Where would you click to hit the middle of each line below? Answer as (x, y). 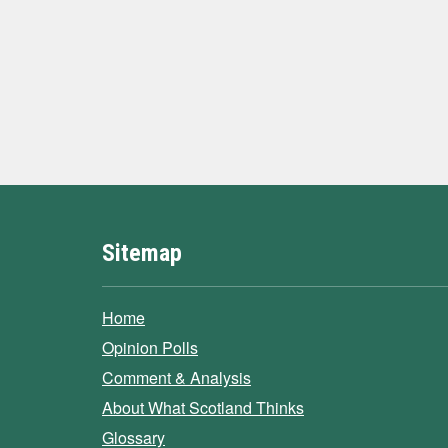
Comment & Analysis (176, 377)
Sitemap (142, 253)
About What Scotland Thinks (203, 407)
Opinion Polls (150, 347)
